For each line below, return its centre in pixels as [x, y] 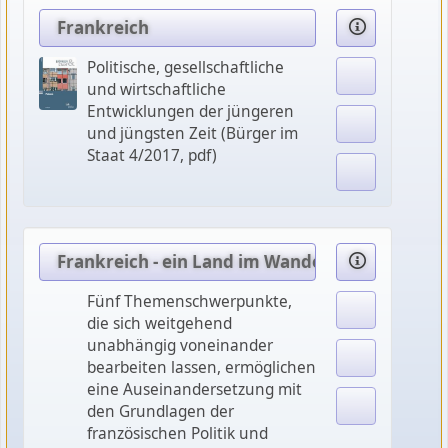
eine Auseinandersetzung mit [194, 389]
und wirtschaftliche [156, 89]
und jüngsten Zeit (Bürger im [192, 133]
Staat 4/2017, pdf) [151, 155]
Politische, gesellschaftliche [185, 67]
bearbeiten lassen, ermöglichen [201, 367]
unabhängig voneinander [179, 345]
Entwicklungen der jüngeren [190, 111]
